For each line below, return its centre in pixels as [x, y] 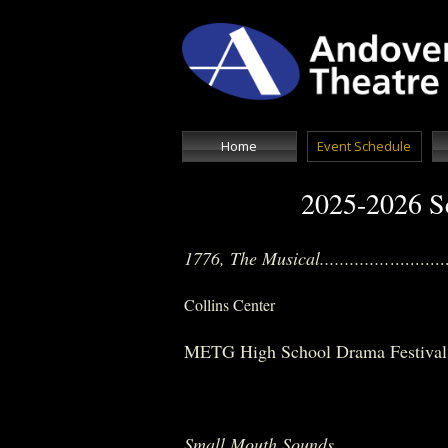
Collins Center [229, 304]
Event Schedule [364, 146]
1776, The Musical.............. [286, 258]
